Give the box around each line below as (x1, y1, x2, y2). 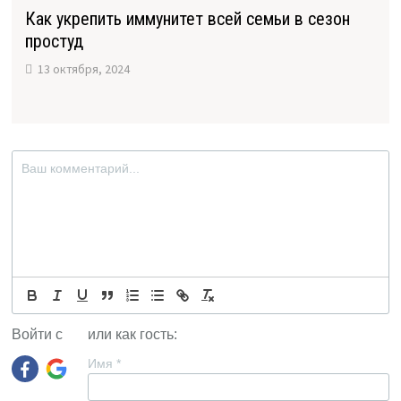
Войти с (11, 327, 63, 343)
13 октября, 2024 (37, 61, 130, 78)
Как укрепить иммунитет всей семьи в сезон (24, 8, 350, 30)
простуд (24, 30, 83, 53)
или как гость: (87, 327, 177, 343)
